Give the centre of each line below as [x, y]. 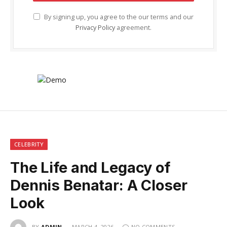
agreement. [133, 28]
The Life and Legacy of [90, 168]
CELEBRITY [29, 144]
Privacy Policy [95, 28]
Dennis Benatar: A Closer [99, 185]
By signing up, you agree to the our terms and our [118, 17]
